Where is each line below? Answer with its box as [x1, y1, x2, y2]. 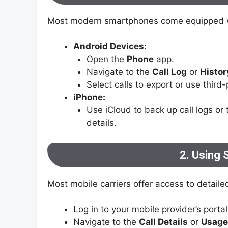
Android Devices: [73, 41, 147, 52]
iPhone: [73, 92, 105, 103]
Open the [86, 54, 127, 65]
